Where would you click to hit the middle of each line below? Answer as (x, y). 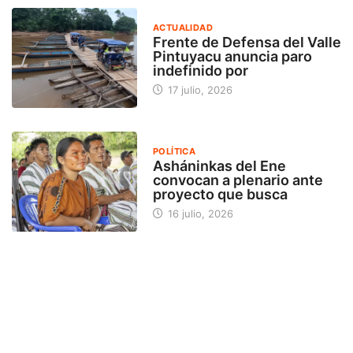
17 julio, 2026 (198, 89)
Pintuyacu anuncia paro (232, 56)
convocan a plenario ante (238, 180)
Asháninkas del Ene (219, 165)
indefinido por (200, 70)
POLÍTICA (174, 151)
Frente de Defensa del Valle (247, 42)
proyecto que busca (220, 194)
